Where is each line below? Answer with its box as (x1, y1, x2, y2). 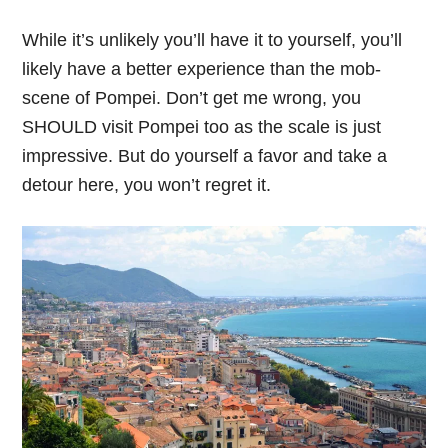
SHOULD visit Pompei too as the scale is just (22, 116, 382, 137)
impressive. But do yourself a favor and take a (22, 145, 388, 166)
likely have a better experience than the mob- (22, 58, 382, 79)
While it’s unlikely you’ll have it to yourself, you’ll (22, 29, 403, 50)
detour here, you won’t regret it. (22, 174, 272, 195)
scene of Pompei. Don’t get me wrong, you (22, 87, 362, 108)
